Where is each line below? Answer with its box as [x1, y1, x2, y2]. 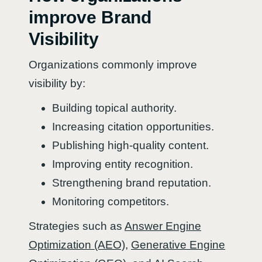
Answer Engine [125, 219, 201, 232]
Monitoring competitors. [52, 195, 169, 208]
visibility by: [29, 77, 85, 89]
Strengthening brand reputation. [52, 176, 211, 189]
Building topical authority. [52, 101, 177, 114]
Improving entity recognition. [52, 157, 193, 170]
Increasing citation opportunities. [52, 120, 214, 133]
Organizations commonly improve [29, 58, 197, 71]
